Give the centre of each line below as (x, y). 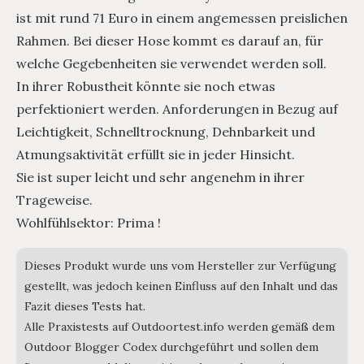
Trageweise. (54, 200)
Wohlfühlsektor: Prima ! (89, 223)
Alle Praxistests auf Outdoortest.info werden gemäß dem (180, 327)
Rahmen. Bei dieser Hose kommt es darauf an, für (170, 41)
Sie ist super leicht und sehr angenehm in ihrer (160, 178)
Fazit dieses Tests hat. (85, 307)
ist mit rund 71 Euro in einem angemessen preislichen (182, 18)
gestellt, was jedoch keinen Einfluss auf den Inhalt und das (181, 286)
